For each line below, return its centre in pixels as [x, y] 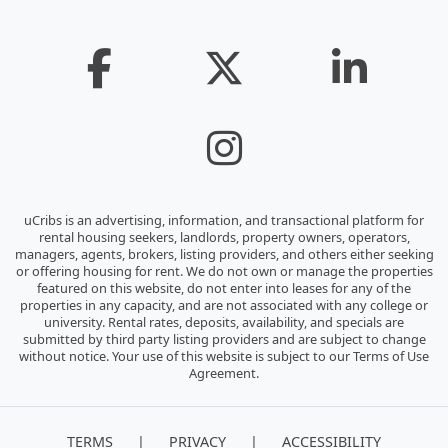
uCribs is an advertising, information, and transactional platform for [224, 220]
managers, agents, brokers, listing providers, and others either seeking [224, 254]
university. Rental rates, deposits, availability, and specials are [224, 322]
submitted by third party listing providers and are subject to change [224, 339]
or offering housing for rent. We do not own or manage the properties [224, 271]
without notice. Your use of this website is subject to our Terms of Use [224, 356]
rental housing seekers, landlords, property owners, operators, [224, 237]
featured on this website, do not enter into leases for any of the [224, 288]
